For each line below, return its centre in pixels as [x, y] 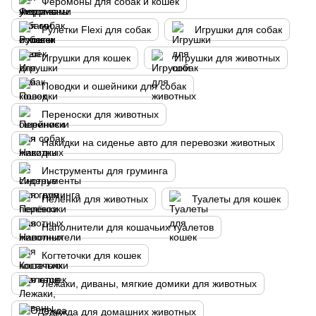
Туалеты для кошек [236, 199]
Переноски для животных [100, 114]
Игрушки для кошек [86, 58]
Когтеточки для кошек [91, 255]
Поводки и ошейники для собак [114, 86]
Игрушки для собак [238, 30]
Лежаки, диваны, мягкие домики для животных [149, 284]
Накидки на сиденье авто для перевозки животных [158, 142]
